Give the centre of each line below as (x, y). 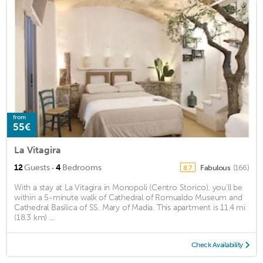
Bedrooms (82, 167)
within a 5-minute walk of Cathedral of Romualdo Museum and (128, 197)
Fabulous (216, 167)
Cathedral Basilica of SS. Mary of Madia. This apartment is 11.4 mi (130, 207)
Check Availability (217, 245)
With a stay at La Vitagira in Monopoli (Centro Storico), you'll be (128, 187)
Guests (37, 167)
